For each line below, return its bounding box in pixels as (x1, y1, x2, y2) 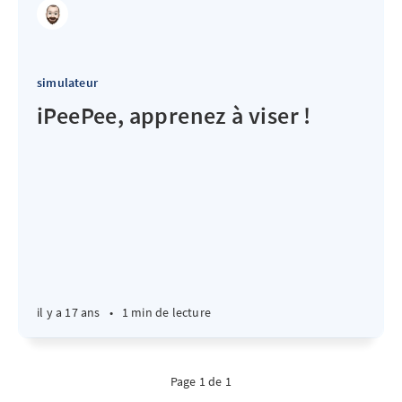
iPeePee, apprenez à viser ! (37, 100, 311, 130)
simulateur (37, 74, 98, 91)
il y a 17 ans (37, 304, 100, 320)
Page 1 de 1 (170, 373, 232, 389)
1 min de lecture (121, 304, 212, 320)
